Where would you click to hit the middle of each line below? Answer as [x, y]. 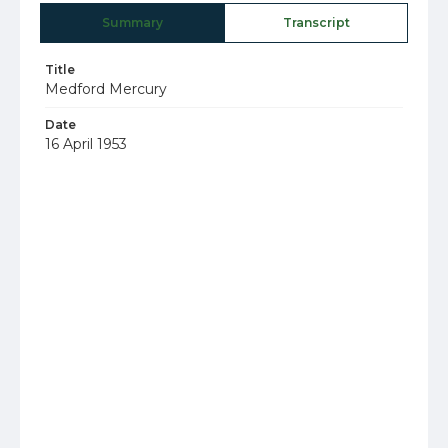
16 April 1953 [86, 144]
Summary [132, 22]
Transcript [316, 22]
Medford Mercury [106, 89]
